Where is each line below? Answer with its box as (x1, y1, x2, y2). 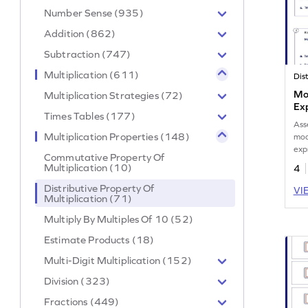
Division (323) (44, 274, 111, 287)
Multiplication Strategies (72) (44, 89, 184, 101)
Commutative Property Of (44, 151, 165, 163)
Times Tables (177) (44, 109, 135, 122)
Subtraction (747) (44, 47, 131, 60)
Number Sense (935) (44, 6, 144, 19)
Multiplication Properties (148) (44, 130, 190, 142)
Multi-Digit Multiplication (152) (44, 254, 192, 266)
